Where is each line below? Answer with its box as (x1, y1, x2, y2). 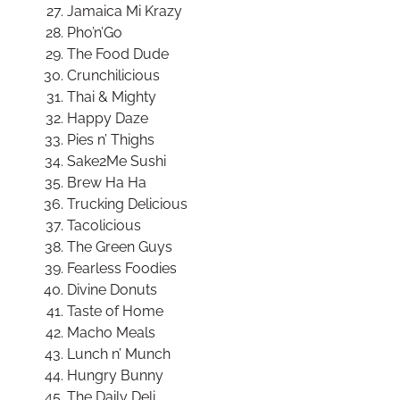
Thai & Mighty (67, 88, 156, 106)
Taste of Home (67, 303, 163, 321)
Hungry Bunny (67, 367, 163, 385)
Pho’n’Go (67, 24, 122, 42)
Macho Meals (67, 324, 155, 342)
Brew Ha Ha (67, 174, 146, 192)
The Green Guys (67, 238, 172, 256)
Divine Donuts (67, 281, 157, 299)
